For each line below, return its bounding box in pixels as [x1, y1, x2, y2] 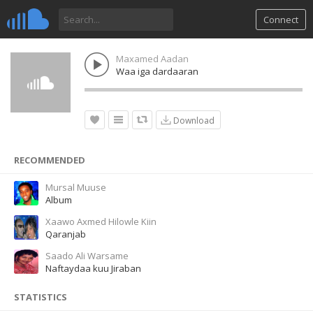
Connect [263, 13, 298, 26]
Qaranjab [45, 228, 86, 240]
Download [169, 115, 214, 126]
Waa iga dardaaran [116, 65, 198, 78]
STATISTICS [14, 291, 67, 303]
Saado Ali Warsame [45, 249, 129, 262]
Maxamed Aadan [116, 52, 189, 65]
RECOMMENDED [14, 154, 85, 166]
